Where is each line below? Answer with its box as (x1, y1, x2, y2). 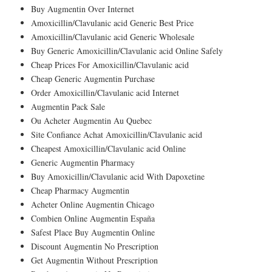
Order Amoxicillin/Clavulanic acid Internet (31, 86, 179, 98)
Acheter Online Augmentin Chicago (31, 198, 154, 210)
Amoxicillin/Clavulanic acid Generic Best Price (31, 16, 194, 29)
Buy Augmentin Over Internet (31, 2, 134, 15)
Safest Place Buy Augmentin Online (31, 226, 155, 238)
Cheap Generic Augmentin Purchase (31, 72, 155, 84)
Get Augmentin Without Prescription (31, 254, 158, 266)
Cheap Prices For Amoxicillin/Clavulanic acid (31, 58, 189, 70)
